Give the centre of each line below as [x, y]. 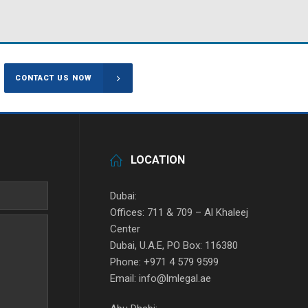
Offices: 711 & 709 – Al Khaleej [179, 212]
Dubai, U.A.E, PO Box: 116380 [174, 245]
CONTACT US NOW [54, 78]
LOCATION [157, 160]
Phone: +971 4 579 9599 [164, 262]
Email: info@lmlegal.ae [160, 278]
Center [125, 229]
